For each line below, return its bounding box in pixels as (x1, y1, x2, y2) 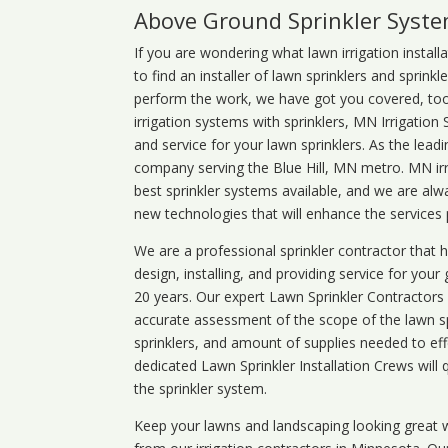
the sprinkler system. (134, 378, 268, 398)
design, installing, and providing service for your (134, 263, 445, 283)
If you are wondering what (134, 42, 309, 62)
